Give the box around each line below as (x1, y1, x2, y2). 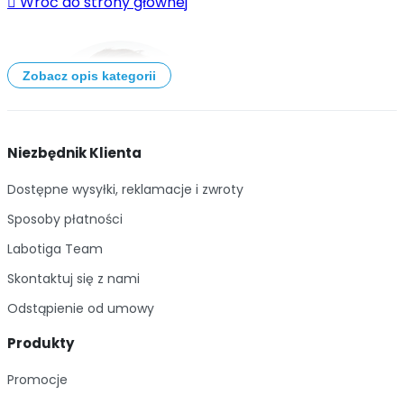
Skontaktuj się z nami (7, 270, 140, 289)
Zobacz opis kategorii (23, 68, 156, 83)
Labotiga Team (7, 240, 103, 259)
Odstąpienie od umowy (7, 299, 154, 318)
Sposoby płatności (7, 210, 123, 229)
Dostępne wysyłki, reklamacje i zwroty (7, 180, 243, 199)
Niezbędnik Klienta (7, 143, 142, 163)
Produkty (7, 334, 74, 353)
